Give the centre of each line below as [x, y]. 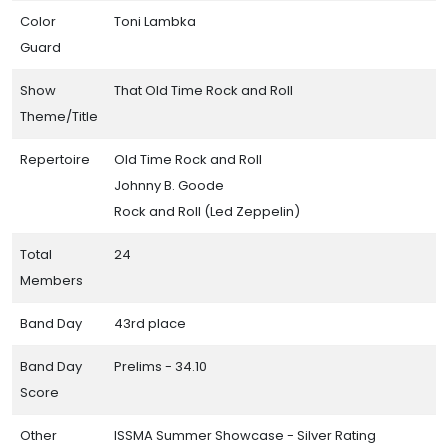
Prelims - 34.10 [160, 366]
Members [51, 280]
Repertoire [55, 159]
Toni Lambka [155, 21]
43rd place [150, 323]
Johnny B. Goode [169, 185]
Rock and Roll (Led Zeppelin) [207, 211]
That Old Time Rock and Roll [203, 90]
